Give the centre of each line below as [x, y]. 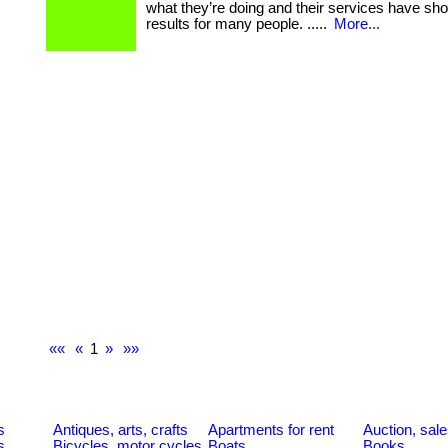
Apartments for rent [271, 429]
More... [357, 24]
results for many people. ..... [238, 24]
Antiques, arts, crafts [120, 429]
